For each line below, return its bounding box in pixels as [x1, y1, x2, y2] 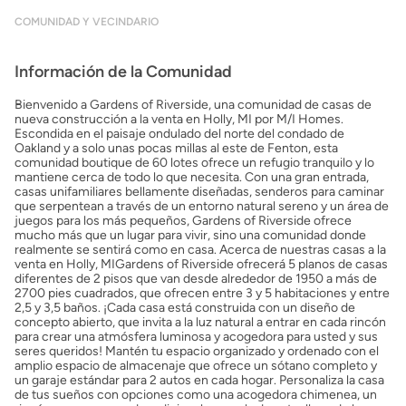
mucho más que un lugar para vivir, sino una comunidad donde [14, 227, 366, 243]
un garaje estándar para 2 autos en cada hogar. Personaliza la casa [14, 372, 384, 388]
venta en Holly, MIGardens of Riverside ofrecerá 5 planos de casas [14, 256, 388, 272]
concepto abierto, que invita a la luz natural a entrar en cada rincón [14, 314, 386, 330]
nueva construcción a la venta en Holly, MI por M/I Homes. [14, 111, 343, 127]
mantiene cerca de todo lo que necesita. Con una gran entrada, [14, 169, 369, 185]
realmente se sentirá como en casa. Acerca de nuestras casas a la [14, 242, 386, 257]
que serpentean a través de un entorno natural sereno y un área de [14, 198, 389, 214]
